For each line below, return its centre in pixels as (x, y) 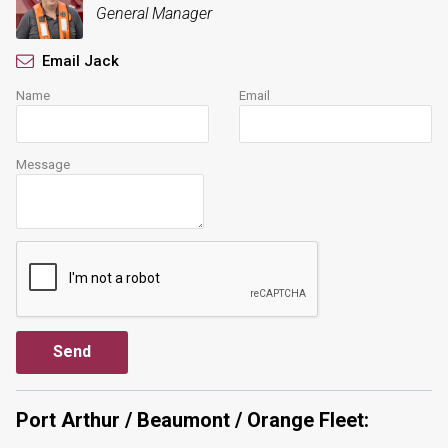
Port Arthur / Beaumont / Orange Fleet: (192, 419)
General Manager (154, 13)
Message (43, 164)
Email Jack (81, 61)
